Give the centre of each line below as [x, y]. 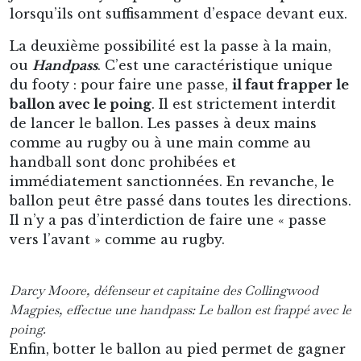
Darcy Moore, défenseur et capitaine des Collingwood [164, 290]
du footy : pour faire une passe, [121, 85]
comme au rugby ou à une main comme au [160, 143]
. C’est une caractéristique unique [215, 65]
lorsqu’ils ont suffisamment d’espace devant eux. [178, 14]
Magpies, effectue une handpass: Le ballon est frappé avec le [180, 310]
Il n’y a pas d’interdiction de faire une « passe [168, 220]
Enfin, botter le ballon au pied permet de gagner [178, 349]
